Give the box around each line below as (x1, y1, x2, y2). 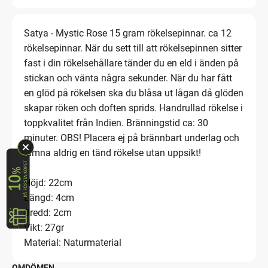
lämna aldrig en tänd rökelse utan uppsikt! (24, 147, 201, 159)
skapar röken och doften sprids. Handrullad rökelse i (24, 102, 243, 114)
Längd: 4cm (24, 191, 74, 203)
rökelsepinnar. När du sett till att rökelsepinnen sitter (24, 42, 242, 54)
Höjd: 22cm (24, 176, 72, 188)
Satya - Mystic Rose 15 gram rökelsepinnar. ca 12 (24, 27, 232, 39)
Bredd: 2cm (24, 206, 72, 218)
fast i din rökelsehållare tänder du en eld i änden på (24, 57, 239, 69)
